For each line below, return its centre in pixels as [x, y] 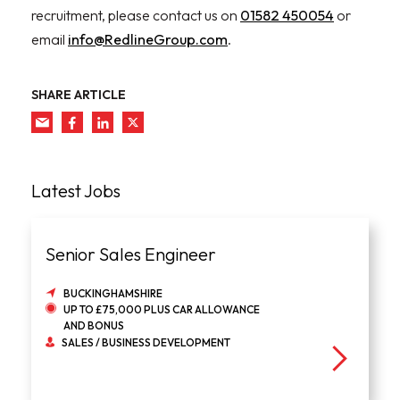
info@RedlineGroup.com [148, 39]
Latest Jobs [76, 190]
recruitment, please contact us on [136, 15]
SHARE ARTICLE [79, 95]
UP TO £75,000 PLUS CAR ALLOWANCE [161, 310]
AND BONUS [93, 326]
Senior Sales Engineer [130, 254]
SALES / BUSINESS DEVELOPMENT [146, 343]
